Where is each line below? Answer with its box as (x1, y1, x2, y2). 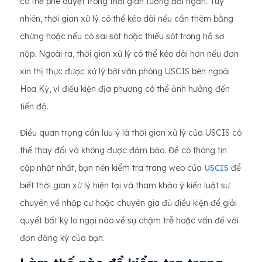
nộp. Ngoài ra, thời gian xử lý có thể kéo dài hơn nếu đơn (20, 49, 239, 60)
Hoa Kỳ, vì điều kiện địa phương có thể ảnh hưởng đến (20, 84, 230, 95)
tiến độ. (20, 101, 49, 112)
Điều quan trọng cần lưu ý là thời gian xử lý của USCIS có (20, 127, 242, 139)
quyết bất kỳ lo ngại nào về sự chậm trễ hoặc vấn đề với (20, 215, 239, 226)
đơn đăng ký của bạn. (20, 233, 105, 244)
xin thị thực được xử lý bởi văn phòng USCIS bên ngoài (20, 66, 230, 77)
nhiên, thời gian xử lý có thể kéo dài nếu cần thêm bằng (20, 13, 233, 25)
